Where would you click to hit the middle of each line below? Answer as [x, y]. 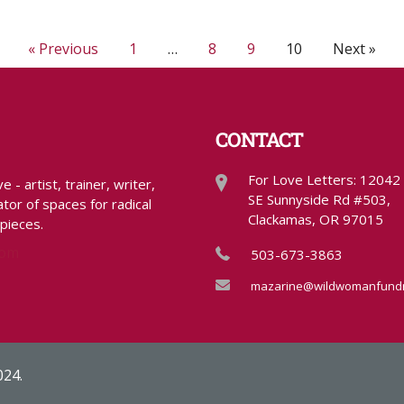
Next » [354, 48]
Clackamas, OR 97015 [316, 219]
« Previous [63, 48]
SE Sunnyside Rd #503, [319, 199]
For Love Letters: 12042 [324, 179]
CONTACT [259, 139]
